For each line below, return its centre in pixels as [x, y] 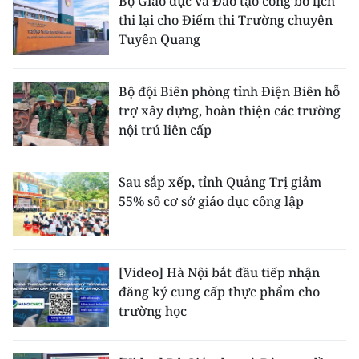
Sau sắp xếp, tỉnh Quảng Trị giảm [220, 182]
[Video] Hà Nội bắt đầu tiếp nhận [219, 272]
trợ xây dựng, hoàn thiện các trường [230, 110]
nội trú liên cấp [165, 129]
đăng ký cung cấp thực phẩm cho [219, 291]
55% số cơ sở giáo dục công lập [211, 201]
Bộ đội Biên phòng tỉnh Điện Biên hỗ [229, 91]
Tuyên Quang [159, 39]
